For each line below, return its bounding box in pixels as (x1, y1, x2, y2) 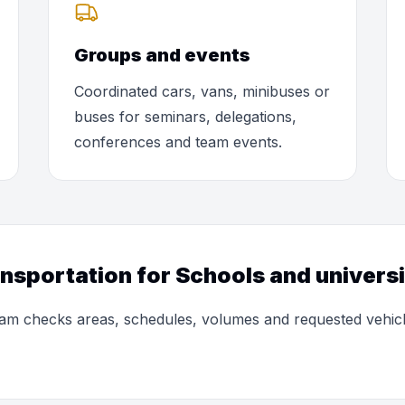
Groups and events (74, 44, 251, 66)
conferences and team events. (74, 133, 283, 151)
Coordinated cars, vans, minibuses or (74, 82, 331, 100)
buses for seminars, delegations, (74, 108, 297, 126)
